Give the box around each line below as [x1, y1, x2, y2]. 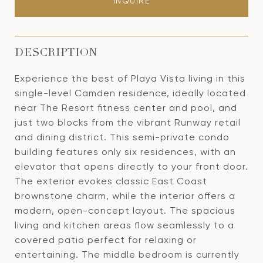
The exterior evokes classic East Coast [15, 176, 207, 187]
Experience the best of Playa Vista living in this [15, 73, 245, 84]
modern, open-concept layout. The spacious [15, 205, 235, 216]
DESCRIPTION [15, 48, 97, 59]
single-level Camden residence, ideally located [15, 87, 246, 99]
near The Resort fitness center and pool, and [15, 102, 237, 113]
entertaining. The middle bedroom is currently [15, 249, 240, 260]
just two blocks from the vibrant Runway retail [15, 117, 241, 128]
